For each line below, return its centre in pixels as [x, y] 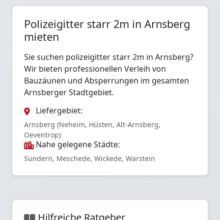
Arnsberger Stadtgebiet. [69, 92]
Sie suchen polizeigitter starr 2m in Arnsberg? [109, 57]
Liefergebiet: [59, 110]
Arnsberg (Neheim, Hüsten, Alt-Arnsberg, [92, 124]
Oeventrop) [42, 135]
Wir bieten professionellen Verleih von [95, 69]
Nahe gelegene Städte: [78, 144]
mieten [41, 36]
